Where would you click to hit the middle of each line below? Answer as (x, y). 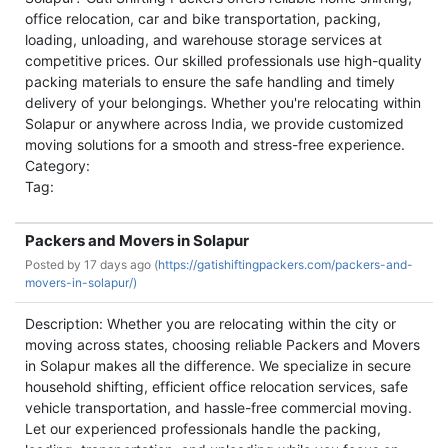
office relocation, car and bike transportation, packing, (203, 18)
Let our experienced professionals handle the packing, (203, 428)
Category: (57, 165)
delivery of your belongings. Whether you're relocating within (223, 102)
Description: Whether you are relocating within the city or (210, 323)
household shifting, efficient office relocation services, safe (216, 386)
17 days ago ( (121, 264)
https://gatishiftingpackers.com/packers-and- (285, 264)
